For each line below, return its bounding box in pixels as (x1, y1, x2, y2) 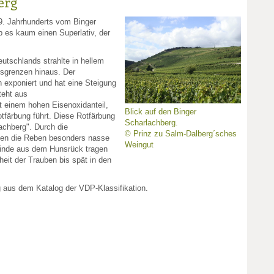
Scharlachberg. (125, 118, 178, 127)
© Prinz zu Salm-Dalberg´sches (125, 129, 237, 138)
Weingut (125, 140, 154, 149)
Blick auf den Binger (125, 107, 196, 116)
